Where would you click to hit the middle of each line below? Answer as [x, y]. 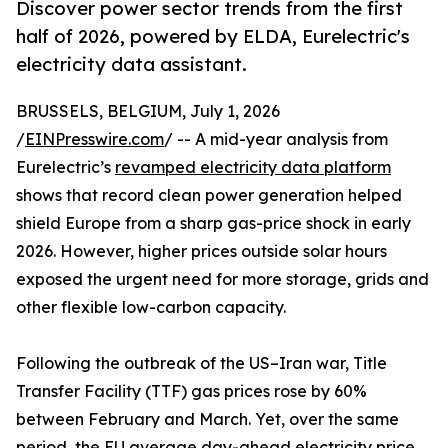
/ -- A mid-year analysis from [276, 139]
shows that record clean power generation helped [209, 195]
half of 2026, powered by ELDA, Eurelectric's [213, 36]
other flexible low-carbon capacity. [151, 307]
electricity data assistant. [131, 64]
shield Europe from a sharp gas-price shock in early [213, 223]
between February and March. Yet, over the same [207, 419]
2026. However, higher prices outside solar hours [201, 251]
